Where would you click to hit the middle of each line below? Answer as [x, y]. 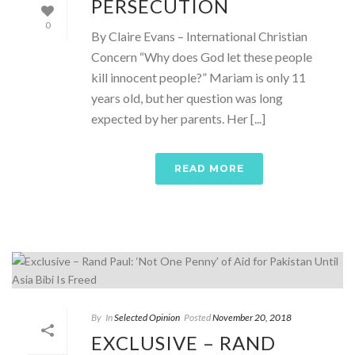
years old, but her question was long [187, 98]
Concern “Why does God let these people [202, 57]
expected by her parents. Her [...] [178, 119]
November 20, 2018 [252, 318]
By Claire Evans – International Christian [199, 36]
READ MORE [209, 169]
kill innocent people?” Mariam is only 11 [198, 78]
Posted [197, 318]
